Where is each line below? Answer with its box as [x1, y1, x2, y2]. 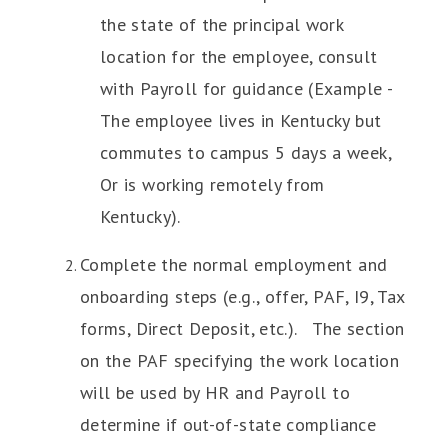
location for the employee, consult [100, 45, 378, 68]
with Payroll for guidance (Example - [100, 77, 392, 100]
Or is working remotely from [100, 173, 325, 196]
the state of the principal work [100, 13, 344, 36]
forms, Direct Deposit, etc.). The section [80, 317, 405, 340]
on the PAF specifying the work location [80, 349, 400, 372]
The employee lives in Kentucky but [100, 109, 382, 132]
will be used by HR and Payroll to [80, 381, 350, 404]
